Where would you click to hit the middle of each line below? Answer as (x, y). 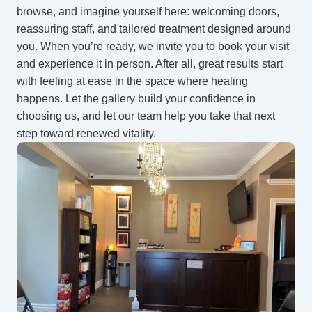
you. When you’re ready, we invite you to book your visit (153, 46)
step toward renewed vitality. (86, 133)
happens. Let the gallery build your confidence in (136, 99)
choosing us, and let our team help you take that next (146, 116)
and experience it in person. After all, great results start (150, 64)
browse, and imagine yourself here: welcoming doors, (148, 11)
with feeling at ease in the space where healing (132, 81)
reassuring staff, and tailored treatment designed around (154, 29)
